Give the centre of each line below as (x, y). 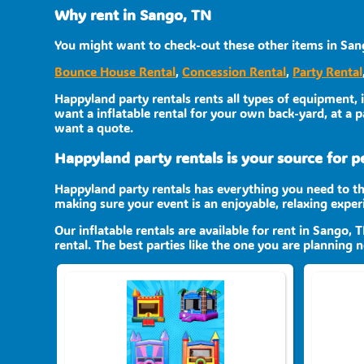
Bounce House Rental (115, 72)
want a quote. (94, 128)
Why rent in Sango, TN (133, 15)
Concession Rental (234, 72)
